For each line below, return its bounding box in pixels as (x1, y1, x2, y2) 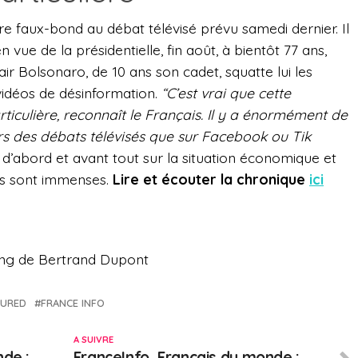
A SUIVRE (73, 334, 113, 346)
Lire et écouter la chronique (113, 170, 309, 189)
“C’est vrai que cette (161, 84, 291, 102)
